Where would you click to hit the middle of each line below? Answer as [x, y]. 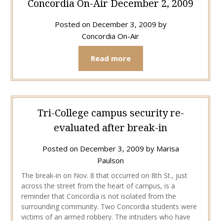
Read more [110, 58]
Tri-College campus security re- [110, 112]
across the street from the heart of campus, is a [98, 185]
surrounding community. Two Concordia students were [109, 206]
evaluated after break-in [110, 127]
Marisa [167, 148]
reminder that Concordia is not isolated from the [98, 196]
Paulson [110, 160]
